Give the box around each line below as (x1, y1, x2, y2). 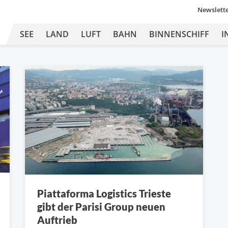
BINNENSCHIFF (149, 28, 209, 40)
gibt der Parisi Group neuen (37, 200, 165, 213)
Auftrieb (37, 213, 77, 226)
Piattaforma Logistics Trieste (37, 187, 171, 199)
